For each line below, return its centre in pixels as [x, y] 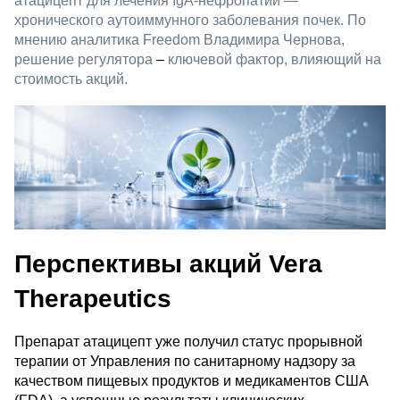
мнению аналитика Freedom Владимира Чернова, [179, 39]
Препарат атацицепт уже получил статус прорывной [188, 342]
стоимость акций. [71, 79]
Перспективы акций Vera [168, 263]
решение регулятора [85, 59]
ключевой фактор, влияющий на [273, 59]
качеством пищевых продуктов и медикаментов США [192, 381]
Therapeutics [93, 298]
